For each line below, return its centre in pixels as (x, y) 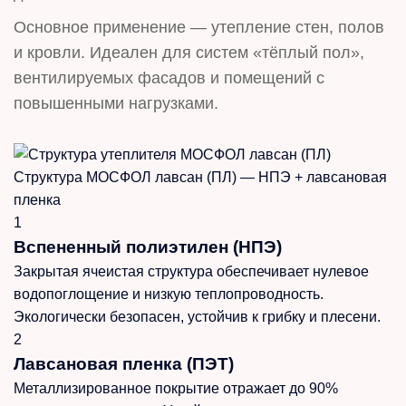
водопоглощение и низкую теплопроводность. (169, 294)
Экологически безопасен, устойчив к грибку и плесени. (197, 316)
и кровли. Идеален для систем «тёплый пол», (189, 52)
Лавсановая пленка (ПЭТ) (124, 363)
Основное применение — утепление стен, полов (199, 27)
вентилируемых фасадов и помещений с (169, 77)
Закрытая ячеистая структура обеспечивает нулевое (191, 271)
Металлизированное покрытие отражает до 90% (176, 388)
